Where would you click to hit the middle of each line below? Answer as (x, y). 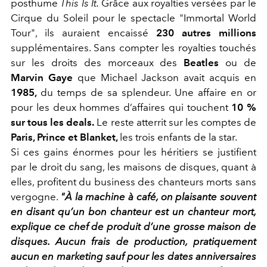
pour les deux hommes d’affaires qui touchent (121, 108)
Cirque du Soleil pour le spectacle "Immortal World (133, 18)
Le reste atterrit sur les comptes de (176, 122)
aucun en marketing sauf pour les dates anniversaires (133, 257)
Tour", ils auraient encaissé (83, 33)
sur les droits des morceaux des (97, 63)
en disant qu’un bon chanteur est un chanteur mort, (133, 212)
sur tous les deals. (53, 122)
